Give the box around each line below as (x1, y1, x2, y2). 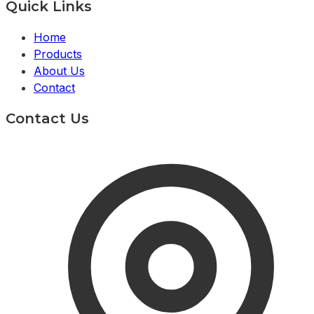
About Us (34, 63, 85, 78)
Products (34, 46, 82, 61)
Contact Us (6, 109, 89, 127)
